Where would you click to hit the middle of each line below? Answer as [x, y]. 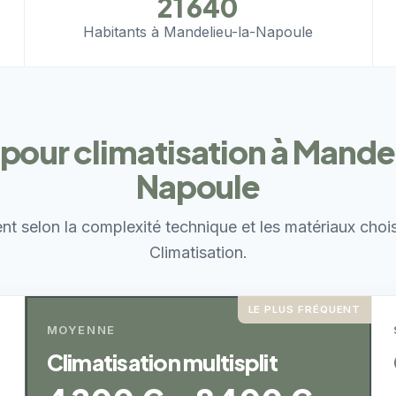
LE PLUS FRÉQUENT [305, 309]
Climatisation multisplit [162, 362]
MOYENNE [81, 330]
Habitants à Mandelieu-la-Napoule [198, 32]
